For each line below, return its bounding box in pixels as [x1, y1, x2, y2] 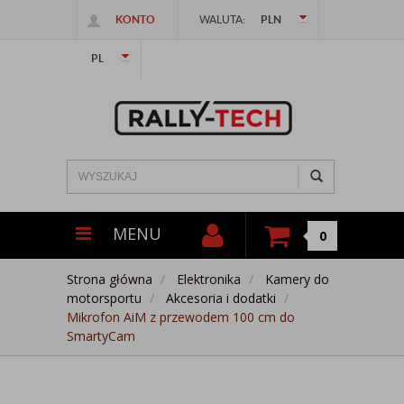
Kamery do [265, 271, 329, 288]
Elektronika [177, 271, 241, 288]
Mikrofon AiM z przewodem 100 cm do [67, 308, 295, 326]
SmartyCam [67, 327, 135, 344]
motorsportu [67, 289, 142, 307]
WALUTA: [199, 14, 245, 25]
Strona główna [67, 271, 152, 288]
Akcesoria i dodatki [166, 289, 276, 307]
